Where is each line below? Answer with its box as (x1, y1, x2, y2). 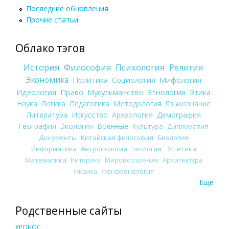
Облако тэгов (15, 40, 85, 55)
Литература (26, 109, 67, 120)
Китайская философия (81, 132, 153, 142)
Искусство (71, 109, 108, 120)
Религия (169, 61, 203, 73)
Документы (39, 132, 77, 142)
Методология (113, 98, 162, 108)
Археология (111, 109, 153, 120)
